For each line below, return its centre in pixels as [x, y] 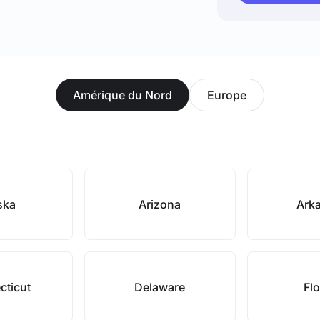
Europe [227, 95]
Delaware [160, 287]
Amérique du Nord [122, 95]
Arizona [160, 204]
